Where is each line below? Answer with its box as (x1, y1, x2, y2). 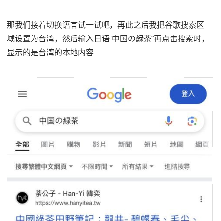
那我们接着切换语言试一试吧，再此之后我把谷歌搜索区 (7, 21, 205, 30)
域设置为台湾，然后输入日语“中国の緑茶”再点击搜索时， (7, 35, 210, 43)
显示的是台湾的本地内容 (7, 48, 94, 57)
